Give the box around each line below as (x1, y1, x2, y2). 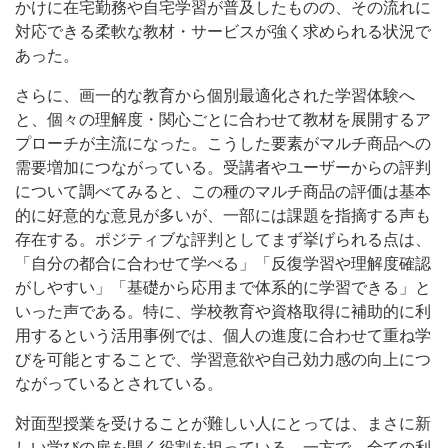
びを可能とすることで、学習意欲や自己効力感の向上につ (15, 350, 431, 368)
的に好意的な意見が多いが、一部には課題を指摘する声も (15, 206, 431, 224)
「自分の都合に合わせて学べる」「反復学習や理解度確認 (15, 254, 431, 272)
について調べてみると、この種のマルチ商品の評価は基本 (15, 182, 431, 200)
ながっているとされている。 (15, 374, 223, 392)
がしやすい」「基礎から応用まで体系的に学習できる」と (15, 278, 431, 296)
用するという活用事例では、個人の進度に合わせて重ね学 (15, 326, 431, 344)
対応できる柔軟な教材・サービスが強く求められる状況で (15, 22, 431, 40)
